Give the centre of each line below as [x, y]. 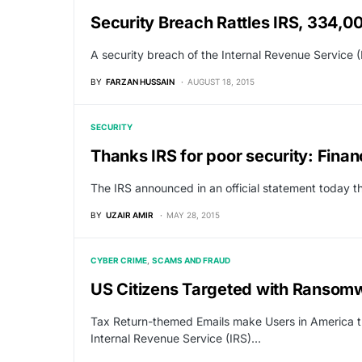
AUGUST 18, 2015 [221, 82]
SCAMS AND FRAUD [192, 260]
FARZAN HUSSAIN [140, 82]
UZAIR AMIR [130, 215]
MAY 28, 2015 [193, 215]
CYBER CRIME [119, 260]
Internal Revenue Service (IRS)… [176, 338]
